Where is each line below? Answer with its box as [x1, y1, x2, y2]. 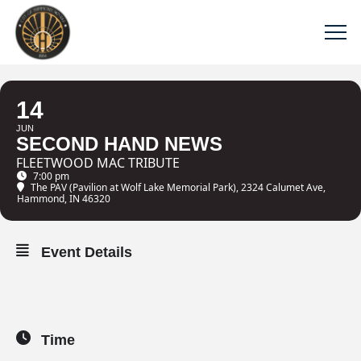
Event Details [41, 244, 132, 260]
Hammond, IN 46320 [17, 192, 110, 205]
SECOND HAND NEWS [16, 133, 222, 155]
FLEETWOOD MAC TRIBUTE [16, 154, 180, 172]
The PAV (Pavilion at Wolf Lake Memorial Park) [31, 180, 236, 194]
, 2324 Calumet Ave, [236, 180, 326, 194]
